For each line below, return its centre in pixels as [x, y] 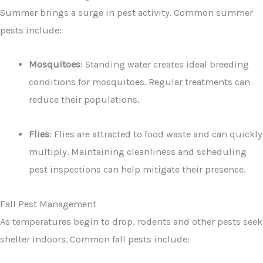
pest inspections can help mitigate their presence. [137, 169]
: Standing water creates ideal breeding [165, 65]
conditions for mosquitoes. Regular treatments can [140, 82]
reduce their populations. [84, 100]
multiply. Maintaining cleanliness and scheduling [138, 152]
